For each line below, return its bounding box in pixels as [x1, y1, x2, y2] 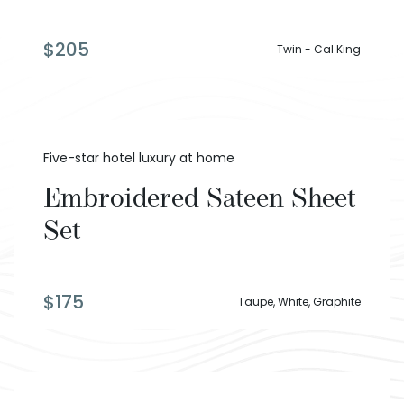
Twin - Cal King [277, 41, 361, 58]
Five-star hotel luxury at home [43, 149, 234, 168]
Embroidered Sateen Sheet [43, 174, 356, 222]
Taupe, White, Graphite [238, 294, 361, 310]
